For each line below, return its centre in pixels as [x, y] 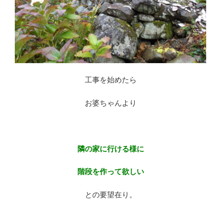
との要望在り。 [110, 194]
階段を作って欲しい [110, 172]
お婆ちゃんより [110, 103]
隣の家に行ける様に [110, 148]
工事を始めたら [110, 80]
